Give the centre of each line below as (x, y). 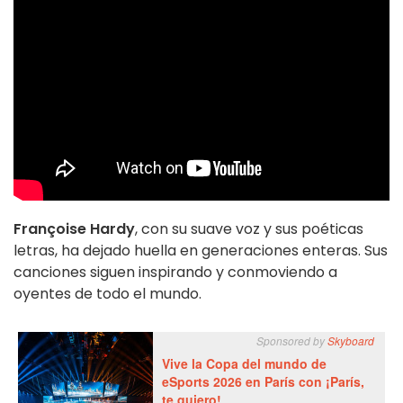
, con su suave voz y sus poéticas (249, 228)
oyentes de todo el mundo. (107, 293)
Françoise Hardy (74, 228)
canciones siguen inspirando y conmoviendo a (175, 272)
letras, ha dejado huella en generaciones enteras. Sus (201, 250)
